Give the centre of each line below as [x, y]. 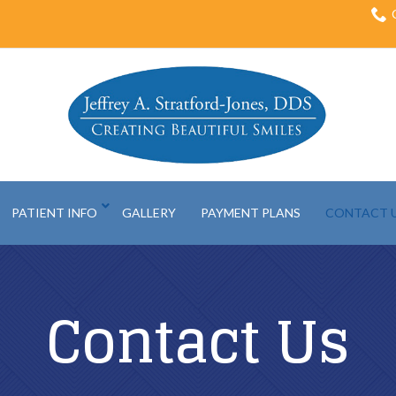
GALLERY [148, 213]
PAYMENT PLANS [250, 213]
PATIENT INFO [54, 213]
